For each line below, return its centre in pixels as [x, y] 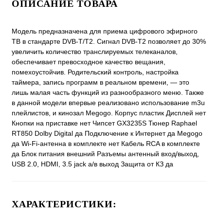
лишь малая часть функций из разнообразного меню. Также [108, 93]
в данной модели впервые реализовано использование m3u [108, 103]
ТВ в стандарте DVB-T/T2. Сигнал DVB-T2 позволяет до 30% [109, 42]
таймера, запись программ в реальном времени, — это [100, 82]
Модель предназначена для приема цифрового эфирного [105, 31]
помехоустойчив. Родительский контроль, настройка [95, 72]
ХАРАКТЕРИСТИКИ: [64, 204]
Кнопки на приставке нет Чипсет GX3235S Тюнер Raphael [104, 123]
